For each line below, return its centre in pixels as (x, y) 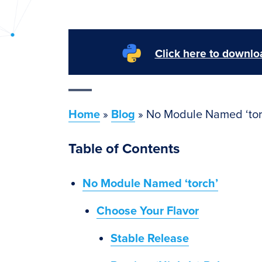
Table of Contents (124, 149)
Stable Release (150, 239)
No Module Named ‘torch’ (150, 184)
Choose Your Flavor (148, 211)
